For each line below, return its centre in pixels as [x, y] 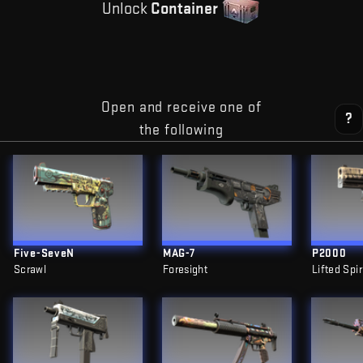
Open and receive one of [181, 107]
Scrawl [30, 269]
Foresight [186, 269]
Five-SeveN [44, 253]
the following [181, 130]
